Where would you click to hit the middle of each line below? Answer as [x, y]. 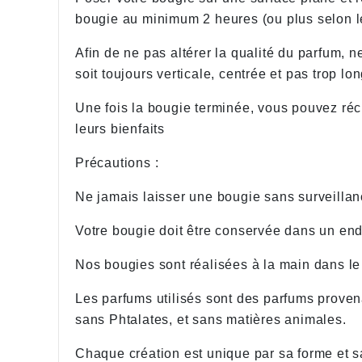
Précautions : [117, 163]
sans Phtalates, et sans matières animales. [211, 320]
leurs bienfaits [120, 129]
